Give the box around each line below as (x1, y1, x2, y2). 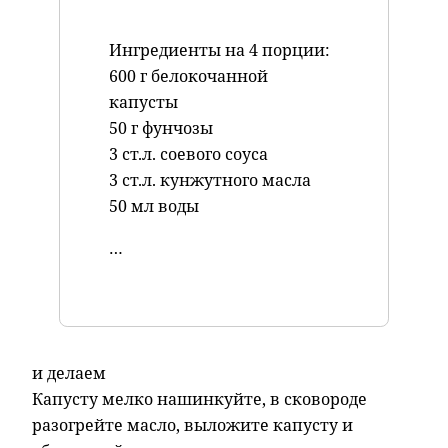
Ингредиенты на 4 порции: (108, 38, 330, 61)
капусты (108, 90, 178, 113)
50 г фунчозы (108, 116, 213, 139)
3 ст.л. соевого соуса (108, 142, 268, 165)
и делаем (32, 361, 106, 384)
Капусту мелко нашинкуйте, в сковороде (32, 387, 367, 410)
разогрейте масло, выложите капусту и (32, 413, 353, 436)
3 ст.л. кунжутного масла (108, 168, 311, 191)
